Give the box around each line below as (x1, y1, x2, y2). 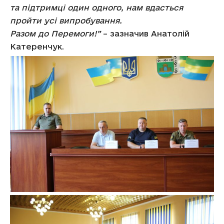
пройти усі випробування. (10, 16, 122, 25)
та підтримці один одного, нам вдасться (10, 3, 183, 12)
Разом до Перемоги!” (10, 29, 100, 38)
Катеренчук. (10, 42, 64, 51)
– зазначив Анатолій (100, 29, 189, 38)
